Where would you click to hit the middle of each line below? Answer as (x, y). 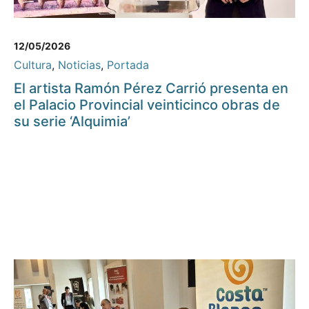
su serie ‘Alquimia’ (72, 122)
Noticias (79, 65)
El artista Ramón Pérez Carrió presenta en (151, 89)
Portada (128, 65)
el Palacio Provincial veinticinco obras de (147, 105)
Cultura (33, 65)
